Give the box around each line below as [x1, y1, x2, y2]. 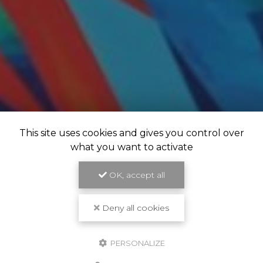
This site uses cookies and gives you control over [19, 127, 244, 139]
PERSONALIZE [108, 238, 165, 248]
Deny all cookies [100, 203, 169, 213]
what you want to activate [70, 141, 193, 153]
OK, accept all [106, 170, 165, 180]
